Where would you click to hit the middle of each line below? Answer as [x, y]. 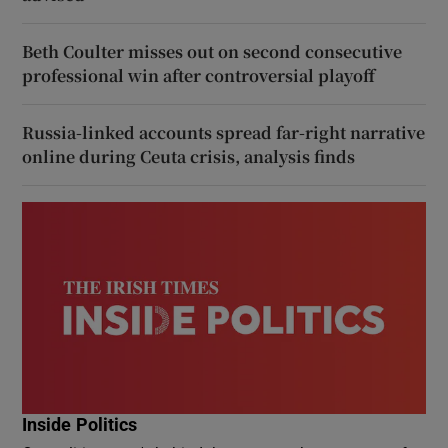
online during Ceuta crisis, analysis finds [189, 156]
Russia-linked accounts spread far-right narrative [224, 132]
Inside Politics [80, 424]
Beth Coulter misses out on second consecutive [212, 51]
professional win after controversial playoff [199, 75]
